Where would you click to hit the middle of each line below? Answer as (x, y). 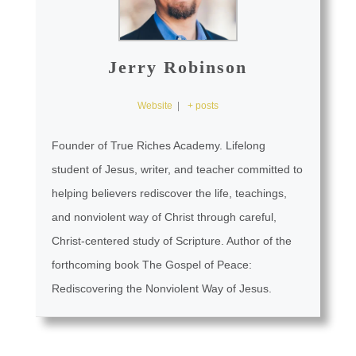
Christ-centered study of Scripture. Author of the (171, 241)
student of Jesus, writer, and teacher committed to (177, 170)
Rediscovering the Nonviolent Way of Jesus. (161, 289)
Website (155, 106)
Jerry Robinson (178, 68)
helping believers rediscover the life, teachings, (169, 193)
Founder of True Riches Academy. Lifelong (158, 146)
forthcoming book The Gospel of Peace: (151, 265)
